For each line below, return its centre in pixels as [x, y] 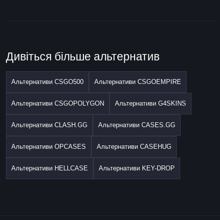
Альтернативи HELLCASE [50, 168]
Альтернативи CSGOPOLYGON [58, 104]
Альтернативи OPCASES [49, 147]
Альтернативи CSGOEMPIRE [138, 82]
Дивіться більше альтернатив [83, 56]
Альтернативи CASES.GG [137, 125]
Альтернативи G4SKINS [151, 104]
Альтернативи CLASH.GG [49, 125]
